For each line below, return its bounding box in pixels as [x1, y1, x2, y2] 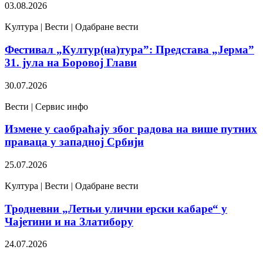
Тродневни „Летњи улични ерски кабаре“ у [5, 202, 227, 215]
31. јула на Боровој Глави [5, 56, 137, 69]
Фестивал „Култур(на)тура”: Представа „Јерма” [5, 43, 254, 56]
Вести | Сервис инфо [5, 101, 88, 112]
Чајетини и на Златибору [5, 215, 133, 228]
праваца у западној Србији [5, 136, 144, 149]
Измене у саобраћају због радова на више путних [5, 123, 257, 136]
